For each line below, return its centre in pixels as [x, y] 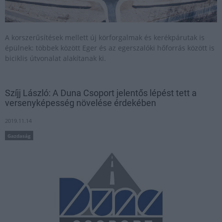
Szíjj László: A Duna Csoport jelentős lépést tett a [101, 93]
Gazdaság [19, 136]
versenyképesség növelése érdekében [81, 103]
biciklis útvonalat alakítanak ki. [55, 58]
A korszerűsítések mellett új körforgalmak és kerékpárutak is [105, 37]
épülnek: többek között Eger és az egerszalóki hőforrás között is [110, 48]
